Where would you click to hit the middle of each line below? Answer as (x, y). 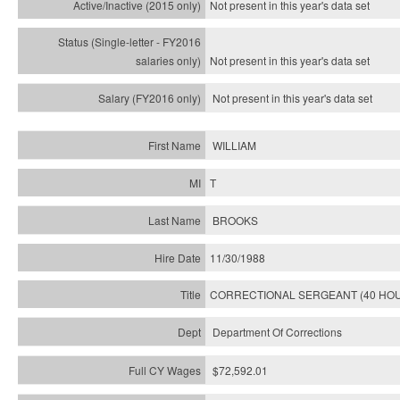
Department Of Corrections (277, 332)
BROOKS (235, 220)
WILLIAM (234, 145)
